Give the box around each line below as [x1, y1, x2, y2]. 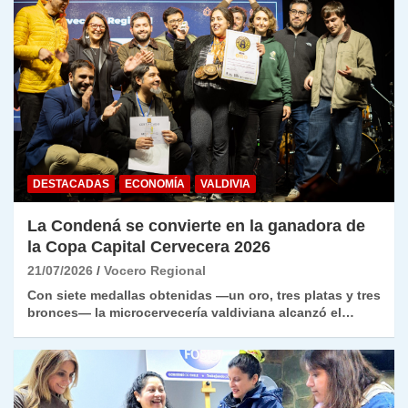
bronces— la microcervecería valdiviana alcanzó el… [27, 305, 354, 321]
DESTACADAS [33, 178, 109, 191]
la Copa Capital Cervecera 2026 [27, 238, 270, 257]
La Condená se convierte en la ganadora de [27, 217, 365, 236]
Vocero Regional [104, 263, 206, 279]
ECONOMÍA [125, 178, 185, 191]
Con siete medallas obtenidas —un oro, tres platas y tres [27, 288, 381, 303]
